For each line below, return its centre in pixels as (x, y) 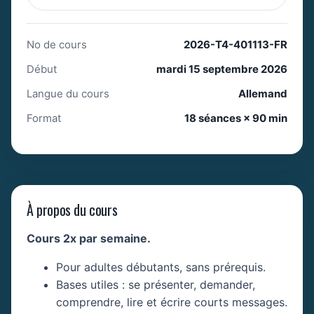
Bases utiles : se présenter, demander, (156, 285)
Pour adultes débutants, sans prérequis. (161, 267)
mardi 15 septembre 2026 (222, 69)
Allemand (263, 94)
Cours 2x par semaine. (89, 238)
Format (44, 118)
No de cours (57, 45)
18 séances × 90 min (236, 118)
